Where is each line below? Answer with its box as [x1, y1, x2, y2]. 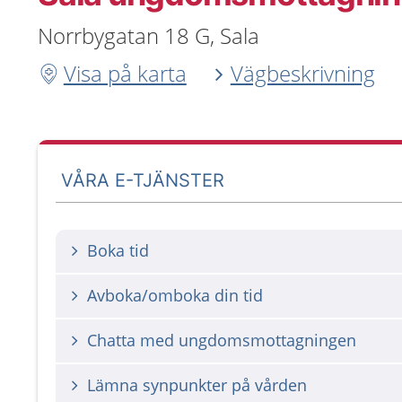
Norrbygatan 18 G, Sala [38, 21, 259, 50]
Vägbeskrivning [230, 58, 375, 88]
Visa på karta [63, 58, 187, 88]
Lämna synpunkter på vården [87, 374, 307, 396]
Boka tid [87, 240, 149, 261]
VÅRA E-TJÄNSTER [61, 169, 225, 191]
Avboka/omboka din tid [87, 284, 263, 306]
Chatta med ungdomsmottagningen [87, 329, 356, 351]
